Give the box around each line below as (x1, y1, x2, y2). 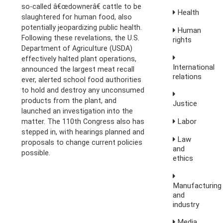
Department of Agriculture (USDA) (21, 44, 133, 53)
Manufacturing (173, 181, 222, 190)
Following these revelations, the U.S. (21, 34, 140, 42)
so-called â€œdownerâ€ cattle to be (21, 2, 142, 11)
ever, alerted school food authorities (21, 76, 142, 84)
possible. (21, 149, 51, 157)
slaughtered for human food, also (21, 13, 132, 21)
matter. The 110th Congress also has (21, 117, 145, 126)
